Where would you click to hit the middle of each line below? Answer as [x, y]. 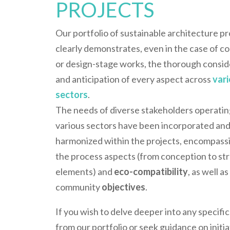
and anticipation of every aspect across [134, 79]
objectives [123, 187]
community [78, 187]
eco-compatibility [151, 171]
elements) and [84, 171]
